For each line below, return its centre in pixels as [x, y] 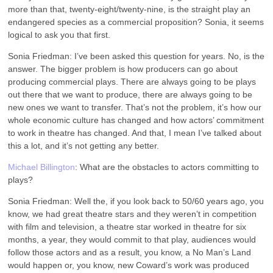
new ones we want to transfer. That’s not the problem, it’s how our [135, 107]
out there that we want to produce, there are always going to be [130, 94]
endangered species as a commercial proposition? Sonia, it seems [136, 22]
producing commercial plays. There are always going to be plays [132, 81]
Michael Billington [42, 167]
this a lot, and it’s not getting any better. [84, 145]
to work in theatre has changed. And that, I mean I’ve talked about [135, 133]
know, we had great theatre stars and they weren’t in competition [133, 214]
